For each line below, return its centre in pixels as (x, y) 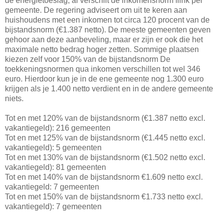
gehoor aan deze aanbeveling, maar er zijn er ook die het (104, 40)
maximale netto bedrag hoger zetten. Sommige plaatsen (102, 50)
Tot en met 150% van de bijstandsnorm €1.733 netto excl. (104, 197)
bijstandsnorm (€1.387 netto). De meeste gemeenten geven (108, 30)
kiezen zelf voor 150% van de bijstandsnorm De (88, 59)
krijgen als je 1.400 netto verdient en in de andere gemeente (109, 89)
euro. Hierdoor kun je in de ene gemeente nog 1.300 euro (104, 79)
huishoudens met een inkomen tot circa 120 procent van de (107, 20)
